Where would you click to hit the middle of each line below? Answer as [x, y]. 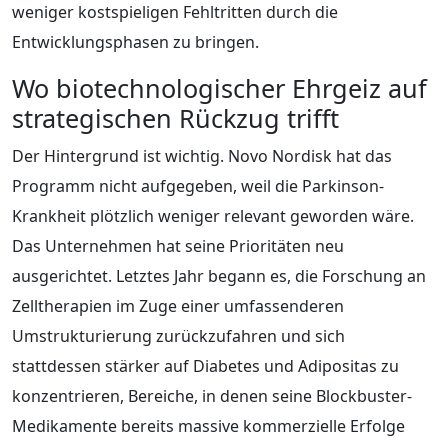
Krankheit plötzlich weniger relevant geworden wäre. [213, 215]
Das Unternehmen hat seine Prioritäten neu [178, 245]
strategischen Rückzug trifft [175, 117]
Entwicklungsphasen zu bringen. [135, 41]
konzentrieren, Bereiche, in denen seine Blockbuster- [212, 395]
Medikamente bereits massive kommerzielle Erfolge [208, 425]
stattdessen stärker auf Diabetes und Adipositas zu [205, 365]
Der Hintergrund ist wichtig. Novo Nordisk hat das [202, 155]
